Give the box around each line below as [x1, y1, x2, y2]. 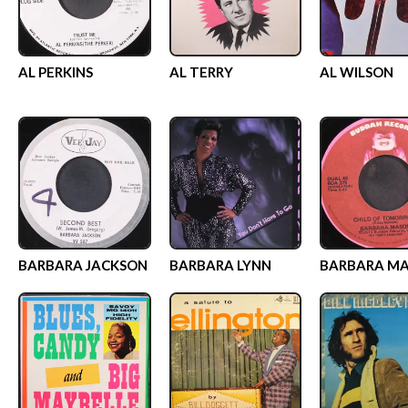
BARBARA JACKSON [18, 256, 148, 273]
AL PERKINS [18, 64, 93, 80]
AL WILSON [320, 64, 393, 80]
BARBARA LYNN [168, 256, 271, 273]
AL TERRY [168, 64, 233, 80]
